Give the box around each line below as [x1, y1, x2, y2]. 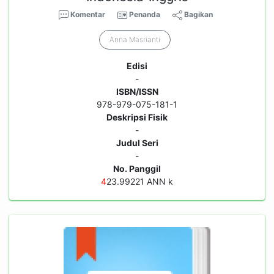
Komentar [68, 10, 105, 19]
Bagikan [182, 10, 213, 19]
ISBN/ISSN [116, 86, 158, 97]
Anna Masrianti [109, 35, 160, 44]
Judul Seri [116, 138, 158, 148]
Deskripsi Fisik [106, 112, 168, 122]
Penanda [129, 10, 160, 19]
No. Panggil [113, 163, 161, 174]
